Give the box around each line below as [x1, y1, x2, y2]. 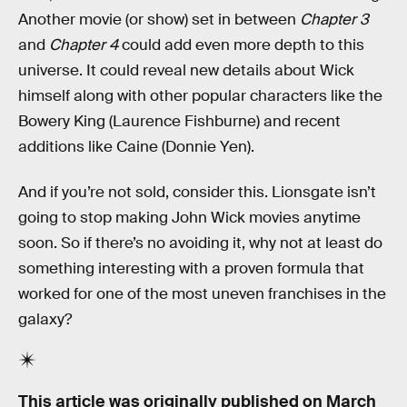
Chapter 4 [49, 35, 118, 55]
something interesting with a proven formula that [18, 259, 364, 279]
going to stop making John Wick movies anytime [18, 208, 361, 228]
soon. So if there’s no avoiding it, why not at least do [18, 233, 382, 253]
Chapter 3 [300, 10, 369, 30]
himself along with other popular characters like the [18, 86, 382, 106]
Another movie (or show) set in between [18, 10, 300, 30]
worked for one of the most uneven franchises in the [18, 284, 386, 304]
